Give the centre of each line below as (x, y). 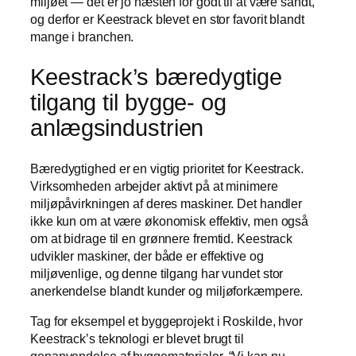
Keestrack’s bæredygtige (156, 77)
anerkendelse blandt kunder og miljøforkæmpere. (167, 290)
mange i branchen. (82, 37)
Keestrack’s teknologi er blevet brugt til (137, 338)
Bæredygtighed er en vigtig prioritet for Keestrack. (167, 168)
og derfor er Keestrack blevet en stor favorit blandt (167, 19)
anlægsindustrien (117, 128)
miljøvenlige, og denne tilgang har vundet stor (157, 273)
